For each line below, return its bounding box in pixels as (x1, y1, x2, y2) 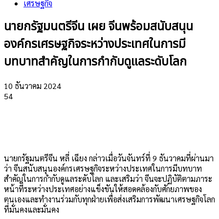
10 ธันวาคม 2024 (4, 80, 61, 91)
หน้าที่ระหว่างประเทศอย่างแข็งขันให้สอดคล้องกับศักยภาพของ (4, 183, 202, 194)
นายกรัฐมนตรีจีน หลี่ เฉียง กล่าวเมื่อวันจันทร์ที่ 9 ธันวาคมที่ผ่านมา (4, 153, 214, 163)
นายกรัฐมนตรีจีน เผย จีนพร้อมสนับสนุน (4, 18, 193, 36)
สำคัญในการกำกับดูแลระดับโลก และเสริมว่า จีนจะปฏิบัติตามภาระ (4, 173, 212, 184)
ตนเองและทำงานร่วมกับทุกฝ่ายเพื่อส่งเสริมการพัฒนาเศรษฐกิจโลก (4, 194, 215, 204)
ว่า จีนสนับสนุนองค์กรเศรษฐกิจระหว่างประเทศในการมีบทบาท (4, 163, 202, 174)
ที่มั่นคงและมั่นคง (4, 204, 59, 215)
